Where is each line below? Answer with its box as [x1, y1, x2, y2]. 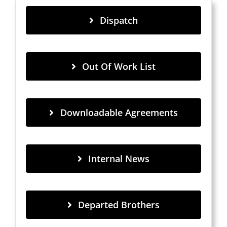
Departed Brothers [78, 199, 160, 211]
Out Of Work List [82, 60, 156, 72]
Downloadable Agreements [60, 106, 178, 119]
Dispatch [100, 14, 138, 26]
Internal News [88, 153, 150, 165]
